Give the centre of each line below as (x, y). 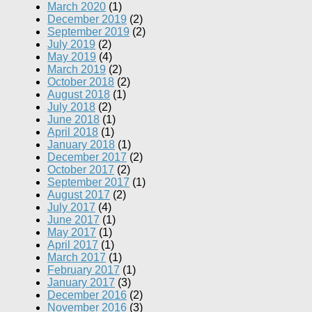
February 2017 (84, 270)
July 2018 (71, 107)
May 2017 (72, 233)
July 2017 (71, 208)
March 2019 (77, 70)
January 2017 (81, 283)
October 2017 (81, 170)
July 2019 (71, 45)
